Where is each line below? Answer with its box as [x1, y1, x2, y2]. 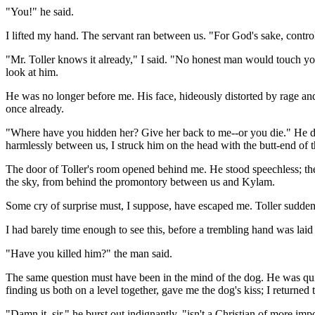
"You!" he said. [6, 6, 74, 18]
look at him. [6, 66, 58, 79]
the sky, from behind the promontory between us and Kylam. [6, 176, 275, 188]
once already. [6, 103, 64, 115]
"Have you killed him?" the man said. [6, 247, 172, 260]
